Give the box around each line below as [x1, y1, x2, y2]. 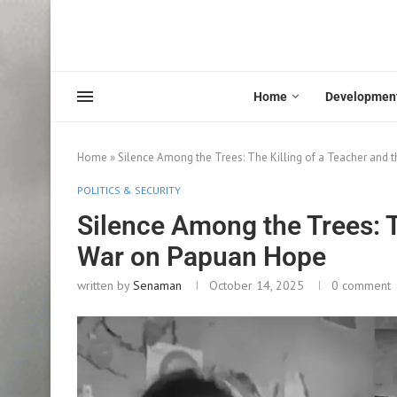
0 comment [331, 276, 391, 293]
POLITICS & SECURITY [77, 183, 181, 197]
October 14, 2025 [209, 276, 304, 293]
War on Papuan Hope [77, 240, 326, 272]
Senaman [133, 276, 182, 293]
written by [77, 276, 133, 293]
